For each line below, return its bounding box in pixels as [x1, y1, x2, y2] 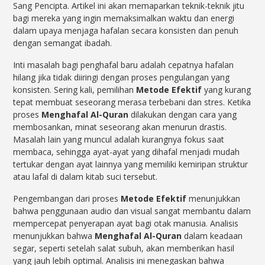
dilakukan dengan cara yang [128, 109, 237, 121]
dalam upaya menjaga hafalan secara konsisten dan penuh [13, 25, 239, 37]
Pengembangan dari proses [13, 193, 121, 205]
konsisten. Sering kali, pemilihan [13, 84, 137, 96]
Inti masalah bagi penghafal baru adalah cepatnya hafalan [13, 59, 234, 71]
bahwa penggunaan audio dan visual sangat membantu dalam [13, 205, 251, 217]
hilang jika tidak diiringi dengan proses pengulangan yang [13, 72, 230, 83]
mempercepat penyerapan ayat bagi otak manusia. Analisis [13, 218, 239, 230]
